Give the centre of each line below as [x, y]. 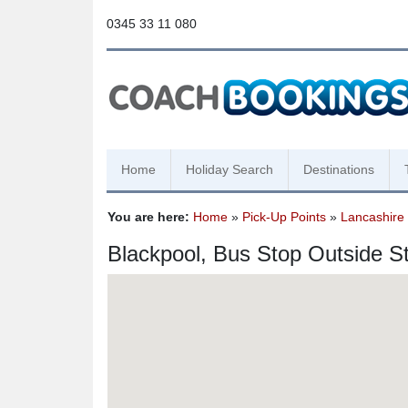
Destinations [339, 169]
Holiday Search [229, 169]
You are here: [148, 217]
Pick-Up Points [284, 217]
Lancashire [372, 217]
